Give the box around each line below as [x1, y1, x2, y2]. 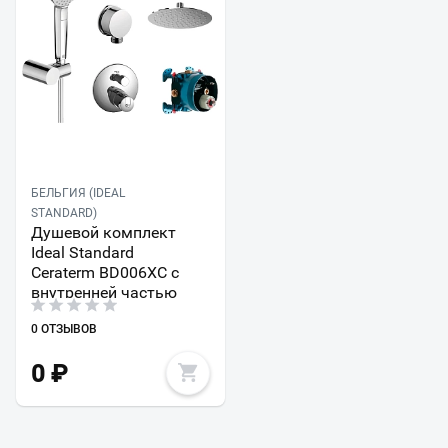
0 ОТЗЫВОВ [31, 322, 97, 337]
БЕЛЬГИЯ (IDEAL [31, 186, 125, 201]
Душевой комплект [31, 223, 176, 243]
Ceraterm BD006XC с [31, 263, 179, 283]
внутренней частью [31, 283, 177, 303]
